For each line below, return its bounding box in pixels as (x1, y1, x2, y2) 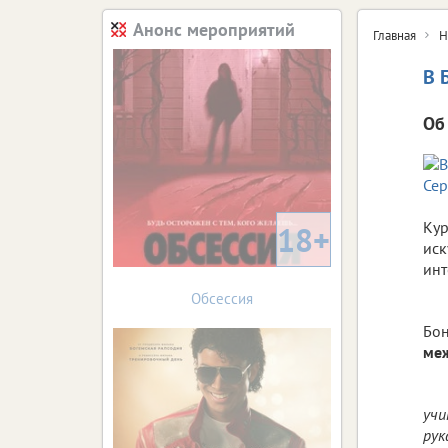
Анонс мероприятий (133, 17, 295, 41)
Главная (373, 26, 416, 44)
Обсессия (191, 288, 253, 308)
